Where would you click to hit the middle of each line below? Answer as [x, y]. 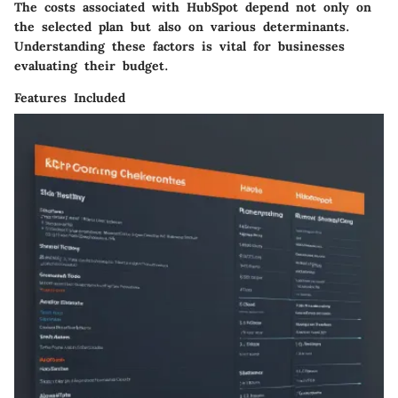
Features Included [70, 98]
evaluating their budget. [92, 66]
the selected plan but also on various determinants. [182, 27]
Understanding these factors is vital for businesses [179, 47]
